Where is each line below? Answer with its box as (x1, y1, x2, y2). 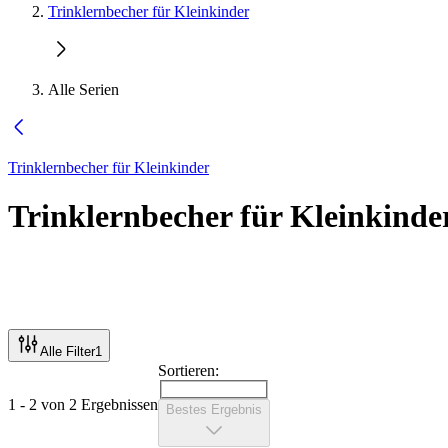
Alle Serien (48, 81, 119, 98)
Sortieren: (158, 361, 219, 379)
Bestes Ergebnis (166, 402, 262, 418)
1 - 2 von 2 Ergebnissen (8, 395, 158, 413)
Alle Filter (40, 343, 95, 359)
